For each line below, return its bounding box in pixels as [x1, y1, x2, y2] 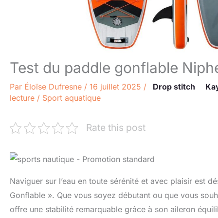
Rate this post [86, 122, 145, 133]
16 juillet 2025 [90, 82, 144, 91]
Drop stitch [153, 82, 195, 91]
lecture [10, 93, 35, 103]
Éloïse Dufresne [24, 82, 84, 91]
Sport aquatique [42, 93, 101, 103]
